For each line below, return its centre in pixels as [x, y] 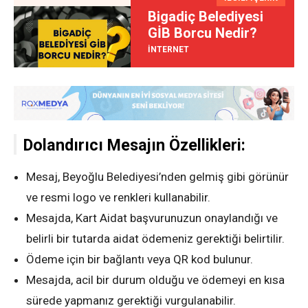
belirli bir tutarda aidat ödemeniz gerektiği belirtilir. [155, 239]
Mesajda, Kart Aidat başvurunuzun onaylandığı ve [152, 218]
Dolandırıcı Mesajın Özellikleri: [134, 145]
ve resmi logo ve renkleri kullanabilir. [118, 198]
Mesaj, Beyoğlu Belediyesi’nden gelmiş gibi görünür [157, 177]
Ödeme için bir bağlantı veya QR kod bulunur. [140, 260]
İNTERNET [168, 49]
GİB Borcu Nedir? [202, 33]
